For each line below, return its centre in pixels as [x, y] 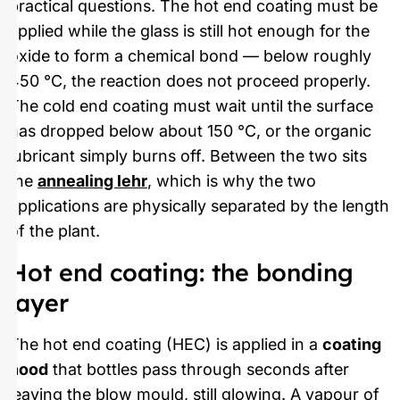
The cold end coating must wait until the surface [191, 106]
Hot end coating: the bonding [181, 272]
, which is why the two [232, 181]
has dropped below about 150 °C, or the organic [190, 131]
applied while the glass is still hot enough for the [189, 31]
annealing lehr [92, 181]
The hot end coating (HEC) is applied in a [166, 344]
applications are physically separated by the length [199, 206]
